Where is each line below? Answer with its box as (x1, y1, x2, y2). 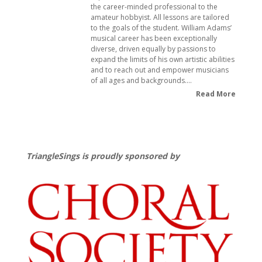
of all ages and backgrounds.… (90, 75, 192, 85)
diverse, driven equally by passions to (90, 44, 216, 54)
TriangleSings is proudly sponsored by (26, 150, 180, 161)
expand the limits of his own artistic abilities (90, 54, 235, 64)
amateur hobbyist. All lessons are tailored (90, 12, 229, 22)
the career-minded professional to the (90, 2, 218, 12)
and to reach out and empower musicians (90, 65, 229, 75)
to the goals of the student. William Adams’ (90, 23, 232, 33)
